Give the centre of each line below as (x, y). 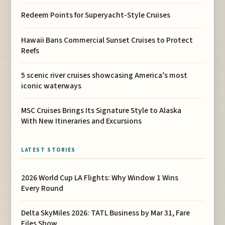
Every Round (42, 188)
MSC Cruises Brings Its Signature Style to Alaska (101, 110)
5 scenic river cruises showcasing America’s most (104, 75)
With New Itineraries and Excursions (82, 121)
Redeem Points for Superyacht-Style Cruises (96, 15)
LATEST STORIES (48, 150)
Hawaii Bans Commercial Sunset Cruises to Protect (107, 40)
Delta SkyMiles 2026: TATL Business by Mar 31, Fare (106, 213)
